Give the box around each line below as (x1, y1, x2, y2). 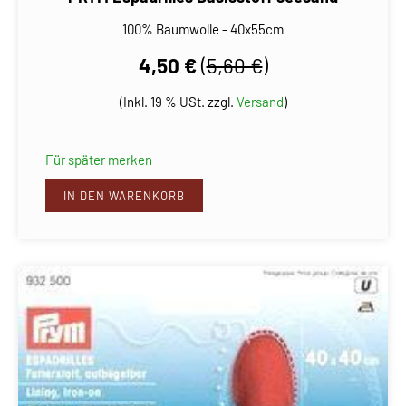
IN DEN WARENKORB (63, 188, 185, 204)
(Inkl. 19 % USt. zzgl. (119, 93, 237, 111)
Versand (236, 93, 284, 111)
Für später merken (45, 151, 152, 169)
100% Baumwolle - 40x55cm (122, 21, 284, 38)
